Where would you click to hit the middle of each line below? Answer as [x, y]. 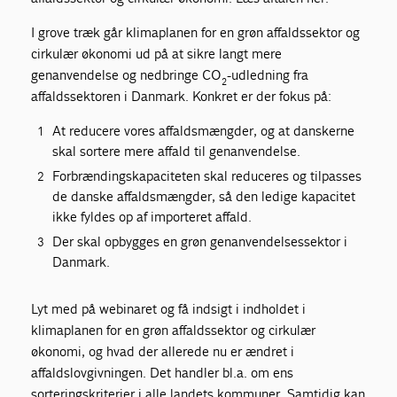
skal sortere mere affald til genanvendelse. [177, 151]
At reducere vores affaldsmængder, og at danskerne [204, 131]
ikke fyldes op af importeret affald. [152, 217]
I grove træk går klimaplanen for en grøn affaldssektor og [196, 32]
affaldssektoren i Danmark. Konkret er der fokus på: [182, 96]
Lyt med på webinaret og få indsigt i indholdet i [169, 309]
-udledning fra [268, 75]
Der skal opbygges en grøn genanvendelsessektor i [200, 241]
